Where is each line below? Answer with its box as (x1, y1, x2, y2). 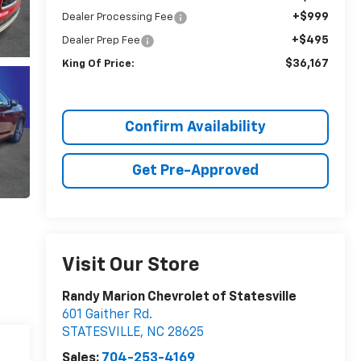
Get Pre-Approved (131, 163, 259, 178)
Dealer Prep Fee (61, 35, 140, 46)
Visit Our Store (61, 255, 200, 276)
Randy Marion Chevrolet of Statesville (61, 291, 297, 305)
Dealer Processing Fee (61, 11, 173, 23)
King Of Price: (61, 58, 135, 69)
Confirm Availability (124, 119, 266, 135)
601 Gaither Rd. (61, 309, 152, 322)
